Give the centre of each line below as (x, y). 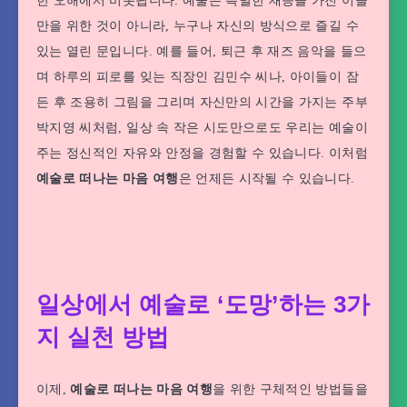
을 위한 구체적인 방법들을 (290, 389)
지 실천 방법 (103, 338)
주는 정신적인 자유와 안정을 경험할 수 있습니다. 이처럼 (202, 154)
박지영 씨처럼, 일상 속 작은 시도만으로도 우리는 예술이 (202, 128)
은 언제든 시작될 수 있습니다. (267, 179)
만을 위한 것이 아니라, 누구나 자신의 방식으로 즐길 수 (198, 26)
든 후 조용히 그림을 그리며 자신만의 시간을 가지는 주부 (202, 103)
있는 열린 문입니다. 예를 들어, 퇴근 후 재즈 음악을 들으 (202, 52)
